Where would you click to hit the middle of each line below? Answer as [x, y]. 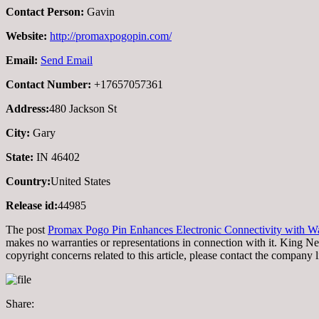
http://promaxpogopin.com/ [111, 36]
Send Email [67, 61]
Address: [27, 109]
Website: [26, 36]
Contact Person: [45, 12]
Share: [20, 304]
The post [27, 230]
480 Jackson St [83, 109]
